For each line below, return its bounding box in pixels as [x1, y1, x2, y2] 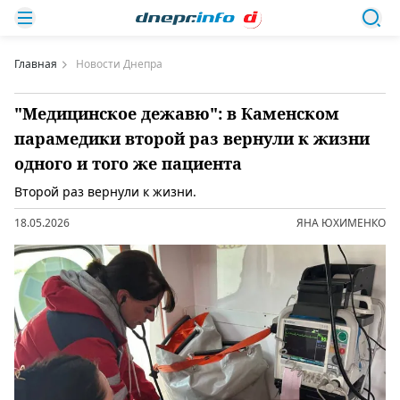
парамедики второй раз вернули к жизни [14, 128, 370, 149]
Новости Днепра [76, 56, 162, 71]
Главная [14, 56, 57, 71]
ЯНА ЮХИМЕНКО [296, 215, 386, 230]
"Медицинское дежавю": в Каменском [14, 103, 339, 124]
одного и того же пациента [14, 153, 242, 174]
